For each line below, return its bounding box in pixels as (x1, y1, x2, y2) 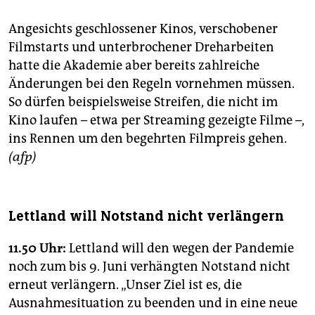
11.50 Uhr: (8, 240, 66, 257)
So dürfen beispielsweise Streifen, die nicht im (8, 94, 278, 110)
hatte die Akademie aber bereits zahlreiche (8, 58, 259, 74)
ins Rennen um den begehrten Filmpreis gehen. (8, 131, 287, 147)
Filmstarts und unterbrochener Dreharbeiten (8, 39, 274, 56)
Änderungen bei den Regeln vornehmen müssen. (8, 76, 295, 92)
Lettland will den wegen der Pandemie (66, 240, 294, 257)
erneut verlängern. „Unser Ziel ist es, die (8, 277, 242, 293)
